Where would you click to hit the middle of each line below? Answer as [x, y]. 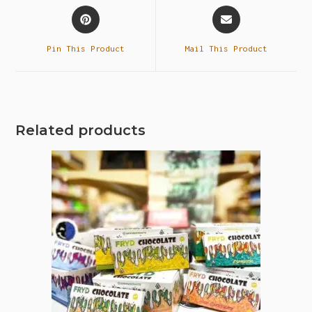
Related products [81, 131]
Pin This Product [85, 49]
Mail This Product [226, 49]
